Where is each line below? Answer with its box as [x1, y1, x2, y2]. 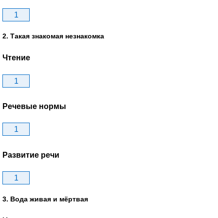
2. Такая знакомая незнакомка [2, 32, 104, 40]
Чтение [2, 54, 30, 62]
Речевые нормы [2, 102, 66, 110]
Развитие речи [2, 150, 59, 159]
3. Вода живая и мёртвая [2, 195, 88, 203]
